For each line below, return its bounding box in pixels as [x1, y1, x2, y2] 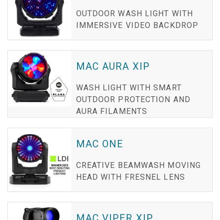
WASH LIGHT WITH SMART [76, 82, 182, 92]
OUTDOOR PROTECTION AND [76, 94, 191, 104]
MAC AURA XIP [76, 60, 150, 72]
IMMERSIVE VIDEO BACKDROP [76, 20, 199, 30]
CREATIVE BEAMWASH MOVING [76, 160, 201, 170]
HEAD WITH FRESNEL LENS [76, 172, 185, 182]
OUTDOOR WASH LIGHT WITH [76, 8, 193, 18]
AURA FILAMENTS [76, 106, 148, 116]
